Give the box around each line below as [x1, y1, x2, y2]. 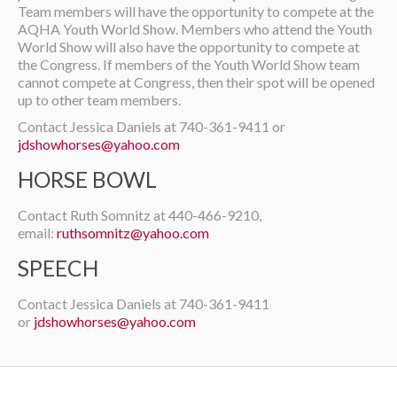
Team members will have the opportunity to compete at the [18, 3, 374, 19]
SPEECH [18, 255, 98, 281]
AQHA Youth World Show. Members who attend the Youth [18, 20, 372, 37]
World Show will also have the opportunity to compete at [18, 38, 360, 55]
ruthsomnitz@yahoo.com [57, 224, 209, 241]
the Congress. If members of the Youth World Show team [18, 56, 360, 73]
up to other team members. [18, 91, 181, 108]
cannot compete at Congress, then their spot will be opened [18, 74, 375, 90]
